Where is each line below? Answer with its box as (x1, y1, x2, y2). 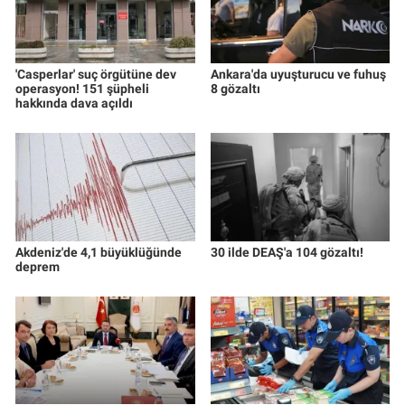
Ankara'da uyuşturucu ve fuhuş (210, 66, 386, 81)
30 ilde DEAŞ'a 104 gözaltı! (210, 244, 363, 259)
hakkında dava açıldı (15, 95, 133, 110)
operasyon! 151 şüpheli (15, 80, 149, 96)
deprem (15, 259, 60, 274)
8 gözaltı (210, 80, 260, 96)
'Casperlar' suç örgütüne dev (15, 66, 176, 81)
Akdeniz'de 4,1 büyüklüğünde (15, 244, 182, 259)
